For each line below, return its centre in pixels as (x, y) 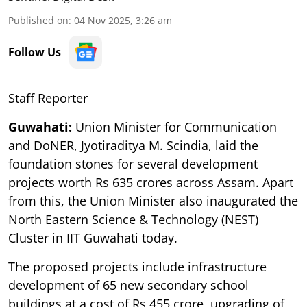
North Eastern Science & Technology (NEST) (133, 219)
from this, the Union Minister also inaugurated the (153, 200)
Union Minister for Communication (176, 126)
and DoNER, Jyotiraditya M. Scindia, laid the (133, 145)
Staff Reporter (48, 98)
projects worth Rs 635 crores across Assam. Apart (151, 182)
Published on (38, 20)
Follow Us (35, 52)
